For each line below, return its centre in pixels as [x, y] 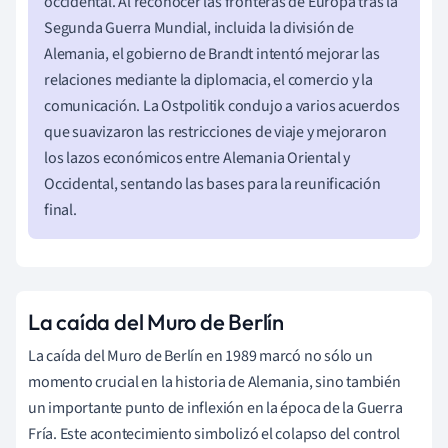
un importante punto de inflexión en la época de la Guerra [215, 407]
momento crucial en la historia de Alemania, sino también [214, 381]
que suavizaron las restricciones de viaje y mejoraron [215, 131]
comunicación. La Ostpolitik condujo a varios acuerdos [222, 105]
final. [60, 209]
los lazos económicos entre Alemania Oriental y [197, 157]
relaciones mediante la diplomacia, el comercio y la [208, 79]
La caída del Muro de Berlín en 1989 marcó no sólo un [200, 355]
